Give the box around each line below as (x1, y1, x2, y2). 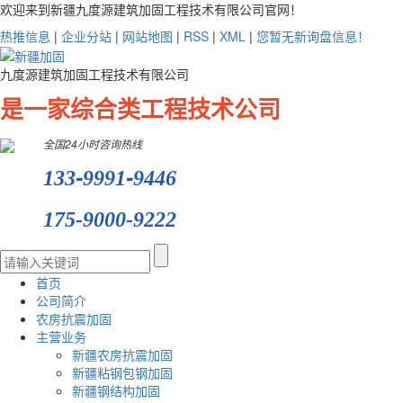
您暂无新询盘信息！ (256, 27, 370, 45)
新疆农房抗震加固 (72, 345, 173, 364)
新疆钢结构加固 (72, 381, 160, 400)
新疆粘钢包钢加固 (72, 363, 173, 382)
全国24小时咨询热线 (43, 136, 145, 152)
